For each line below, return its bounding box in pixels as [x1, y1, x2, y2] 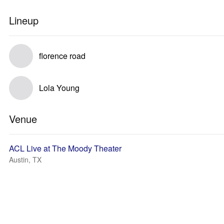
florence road [39, 50, 85, 61]
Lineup [9, 13, 38, 27]
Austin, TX [9, 154, 41, 164]
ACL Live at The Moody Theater [9, 142, 121, 154]
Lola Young [39, 82, 79, 93]
